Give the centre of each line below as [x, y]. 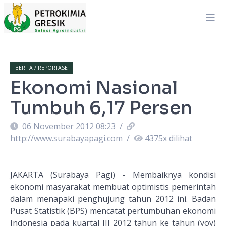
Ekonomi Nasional [94, 88]
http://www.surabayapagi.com [67, 138]
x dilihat [178, 138]
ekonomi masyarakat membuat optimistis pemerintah [113, 187]
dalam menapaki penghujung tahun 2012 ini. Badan [113, 199]
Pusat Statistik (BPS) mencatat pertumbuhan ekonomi [113, 211]
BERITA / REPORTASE [41, 68]
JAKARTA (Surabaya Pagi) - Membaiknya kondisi [113, 175]
